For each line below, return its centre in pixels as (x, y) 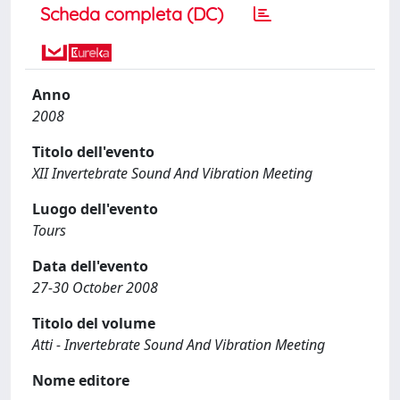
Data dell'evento (90, 266)
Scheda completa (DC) (132, 14)
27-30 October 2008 (95, 287)
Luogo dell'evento (95, 209)
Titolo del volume (94, 323)
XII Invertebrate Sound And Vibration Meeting (172, 173)
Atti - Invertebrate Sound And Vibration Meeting (179, 345)
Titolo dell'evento (93, 152)
